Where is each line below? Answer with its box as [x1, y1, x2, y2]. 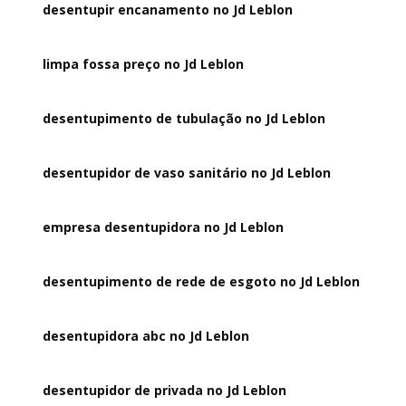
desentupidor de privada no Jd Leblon [43, 382, 287, 399]
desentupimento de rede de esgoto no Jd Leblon [43, 273, 361, 290]
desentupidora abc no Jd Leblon [43, 327, 250, 344]
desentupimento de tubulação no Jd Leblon [43, 110, 326, 127]
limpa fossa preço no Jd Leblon [43, 55, 245, 72]
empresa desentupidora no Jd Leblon [43, 218, 285, 236]
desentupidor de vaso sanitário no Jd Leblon [43, 164, 332, 181]
